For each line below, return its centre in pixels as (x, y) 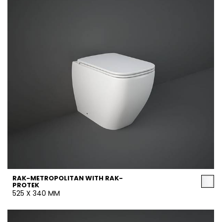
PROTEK (26, 185)
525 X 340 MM (36, 193)
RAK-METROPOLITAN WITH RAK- (68, 178)
